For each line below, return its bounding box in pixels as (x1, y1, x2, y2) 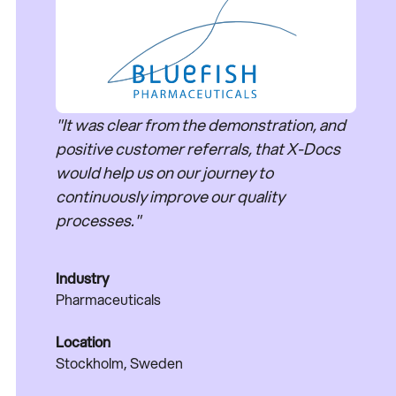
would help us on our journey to (56, 161, 274, 185)
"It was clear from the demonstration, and (56, 113, 346, 137)
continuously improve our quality (56, 185, 286, 209)
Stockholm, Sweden (56, 353, 184, 374)
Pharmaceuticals (56, 289, 162, 310)
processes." (56, 209, 141, 232)
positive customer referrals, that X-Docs (56, 137, 341, 161)
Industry (56, 268, 110, 289)
